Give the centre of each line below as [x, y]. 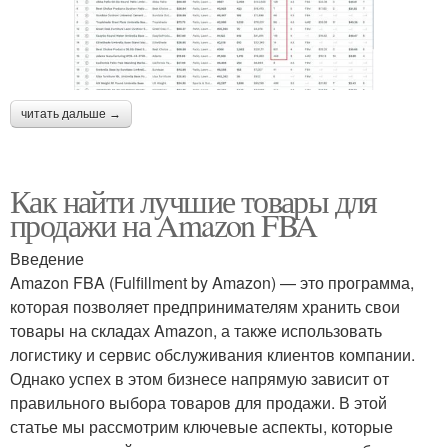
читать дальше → [71, 114]
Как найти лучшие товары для [193, 201]
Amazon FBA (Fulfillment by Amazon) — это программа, [212, 283]
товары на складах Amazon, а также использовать [196, 331]
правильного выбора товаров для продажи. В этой [198, 403]
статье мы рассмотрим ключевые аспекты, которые [201, 427]
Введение [47, 259]
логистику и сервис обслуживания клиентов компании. [212, 355]
